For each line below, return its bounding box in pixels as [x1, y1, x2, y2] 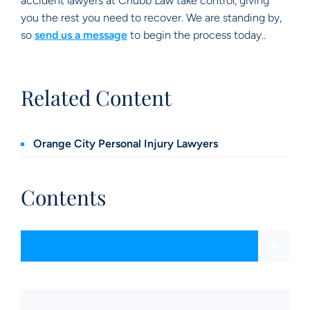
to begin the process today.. [127, 28, 268, 42]
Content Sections [20, 238, 108, 252]
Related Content [21, 83, 172, 111]
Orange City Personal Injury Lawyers [33, 136, 218, 150]
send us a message [35, 28, 127, 42]
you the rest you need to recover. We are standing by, [21, 10, 282, 24]
